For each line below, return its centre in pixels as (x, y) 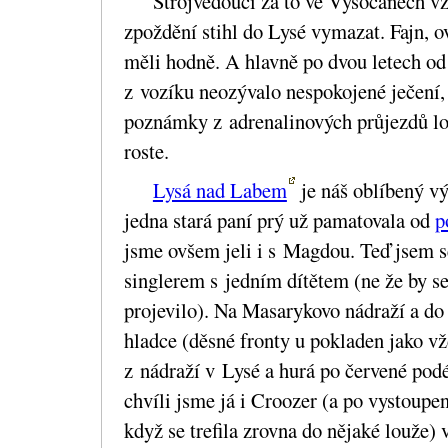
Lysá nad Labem (219, 189)
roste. (147, 150)
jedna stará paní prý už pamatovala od (280, 219)
